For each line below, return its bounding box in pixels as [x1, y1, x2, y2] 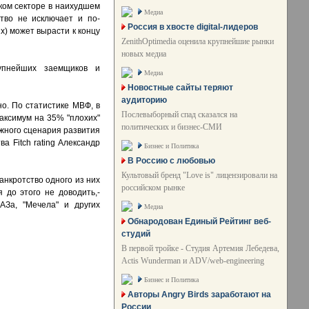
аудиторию [121, 95, 167, 105]
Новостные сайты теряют [128, 83, 233, 92]
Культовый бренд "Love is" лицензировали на [121, 170, 277, 180]
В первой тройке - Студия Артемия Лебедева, [121, 243, 279, 253]
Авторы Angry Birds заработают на [128, 290, 271, 299]
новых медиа [121, 49, 166, 59]
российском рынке [121, 183, 185, 192]
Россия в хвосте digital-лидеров [128, 22, 258, 32]
